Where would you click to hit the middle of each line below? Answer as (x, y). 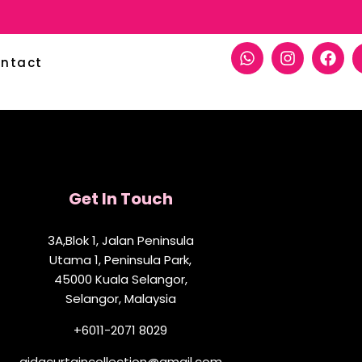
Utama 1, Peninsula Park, (121, 260)
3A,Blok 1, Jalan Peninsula (120, 241)
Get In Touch (120, 199)
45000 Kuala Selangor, (120, 280)
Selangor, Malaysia (120, 299)
